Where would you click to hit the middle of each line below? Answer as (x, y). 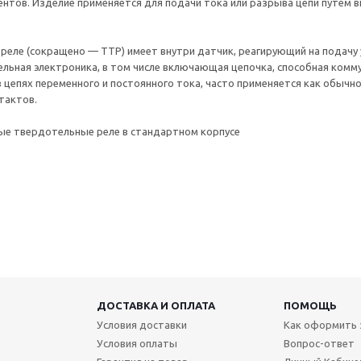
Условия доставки (141, 325)
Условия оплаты (137, 343)
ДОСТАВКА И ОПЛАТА (156, 305)
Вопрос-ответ (319, 343)
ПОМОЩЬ (310, 305)
